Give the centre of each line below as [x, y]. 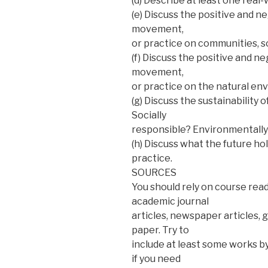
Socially [149, 115]
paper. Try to [160, 230]
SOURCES [154, 172]
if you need [156, 258]
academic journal [170, 201]
